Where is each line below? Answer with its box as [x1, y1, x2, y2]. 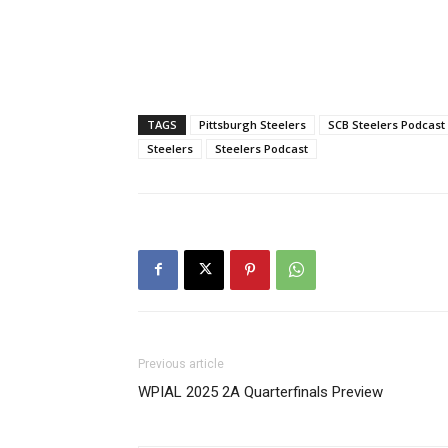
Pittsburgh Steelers [199, 116, 306, 132]
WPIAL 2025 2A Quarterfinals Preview [138, 382, 383, 401]
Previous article [138, 356, 224, 371]
